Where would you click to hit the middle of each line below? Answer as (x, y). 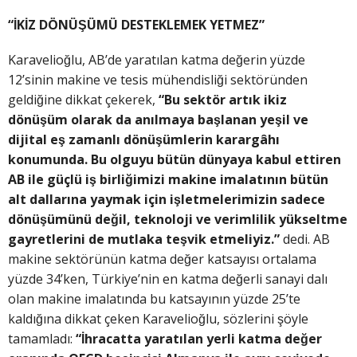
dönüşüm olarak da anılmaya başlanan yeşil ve (158, 120)
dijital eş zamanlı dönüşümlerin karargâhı (144, 140)
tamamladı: (42, 339)
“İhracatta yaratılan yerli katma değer (199, 339)
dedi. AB (305, 239)
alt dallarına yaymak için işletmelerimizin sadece (167, 200)
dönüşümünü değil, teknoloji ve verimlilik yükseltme (178, 220)
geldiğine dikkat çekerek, (83, 100)
